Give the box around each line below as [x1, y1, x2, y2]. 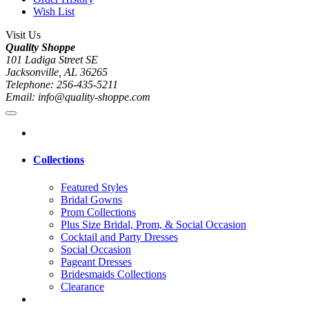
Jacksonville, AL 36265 [6, 66, 108, 79]
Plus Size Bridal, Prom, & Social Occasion [61, 218, 246, 230]
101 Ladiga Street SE [6, 54, 98, 66]
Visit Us [6, 29, 41, 41]
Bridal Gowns [61, 193, 122, 206]
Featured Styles [61, 181, 128, 193]
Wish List [33, 6, 74, 18]
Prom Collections [61, 206, 136, 218]
